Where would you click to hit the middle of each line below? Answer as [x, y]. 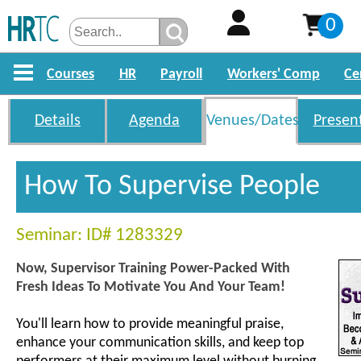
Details [58, 121]
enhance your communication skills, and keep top [160, 343]
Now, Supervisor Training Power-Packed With [153, 269]
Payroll [182, 75]
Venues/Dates [253, 121]
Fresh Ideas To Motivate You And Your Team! [151, 287]
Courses [71, 75]
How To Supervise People [172, 187]
